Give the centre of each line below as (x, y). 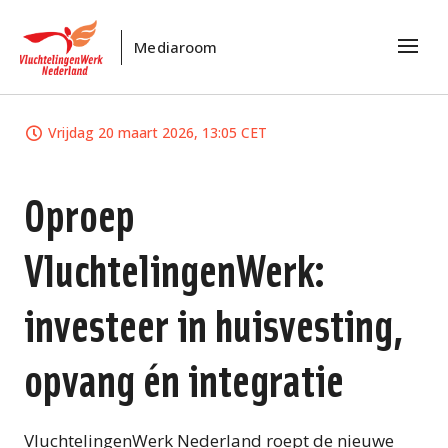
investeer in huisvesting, (214, 322)
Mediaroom (176, 47)
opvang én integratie (184, 377)
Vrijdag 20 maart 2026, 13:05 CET (157, 132)
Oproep (79, 212)
